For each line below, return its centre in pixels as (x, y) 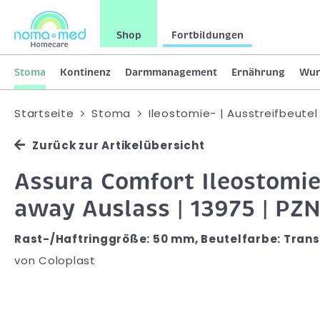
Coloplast (67, 260)
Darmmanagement (171, 72)
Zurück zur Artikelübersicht (119, 145)
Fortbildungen (207, 35)
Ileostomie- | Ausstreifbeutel (233, 113)
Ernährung (258, 72)
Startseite (44, 113)
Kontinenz (85, 72)
